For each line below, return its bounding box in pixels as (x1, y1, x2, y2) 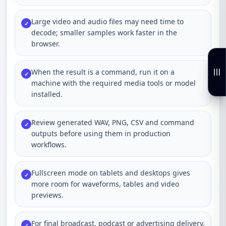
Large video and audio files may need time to (31, 17, 184, 26)
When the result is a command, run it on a (31, 67, 175, 77)
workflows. (31, 140, 67, 149)
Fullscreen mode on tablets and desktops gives (31, 168, 190, 178)
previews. (31, 190, 64, 200)
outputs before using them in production (31, 129, 171, 138)
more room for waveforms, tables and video (31, 179, 179, 189)
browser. (31, 39, 60, 48)
